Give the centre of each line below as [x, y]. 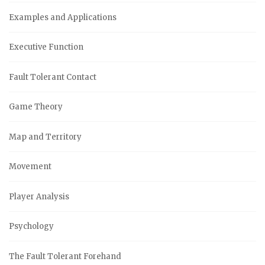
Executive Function [46, 47]
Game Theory [36, 107]
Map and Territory [45, 137]
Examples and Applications [63, 17]
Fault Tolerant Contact [53, 77]
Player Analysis [39, 196]
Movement [30, 167]
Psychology [31, 227]
